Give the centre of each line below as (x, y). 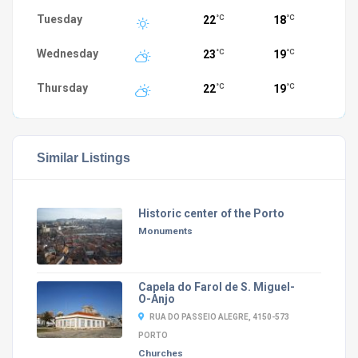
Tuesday (60, 19)
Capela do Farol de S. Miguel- (216, 286)
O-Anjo (156, 298)
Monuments (165, 231)
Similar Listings (84, 157)
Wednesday (68, 54)
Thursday (62, 88)
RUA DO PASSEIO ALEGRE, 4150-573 (219, 316)
